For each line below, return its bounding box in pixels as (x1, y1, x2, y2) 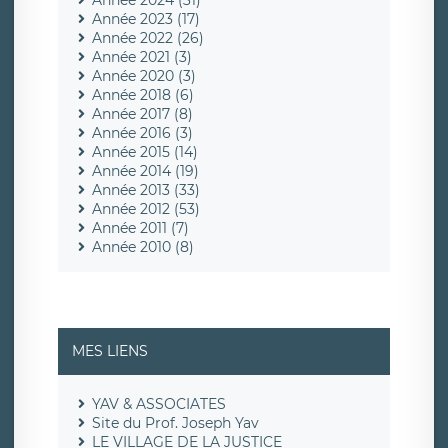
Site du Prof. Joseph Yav (92, 414, 259, 433)
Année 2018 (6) (92, 86, 194, 105)
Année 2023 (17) (92, 10, 200, 29)
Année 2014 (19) (92, 162, 199, 181)
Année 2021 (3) (92, 48, 192, 67)
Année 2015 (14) (92, 143, 198, 162)
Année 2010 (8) (92, 238, 194, 257)
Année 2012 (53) (92, 200, 200, 219)
